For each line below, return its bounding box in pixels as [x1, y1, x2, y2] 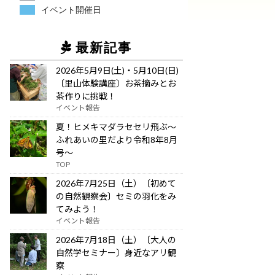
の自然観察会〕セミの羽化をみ [56, 191, 177, 201]
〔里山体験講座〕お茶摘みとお [56, 78, 177, 88]
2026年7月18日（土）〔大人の [56, 234, 177, 245]
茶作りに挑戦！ [56, 91, 117, 101]
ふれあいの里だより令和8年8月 [56, 134, 178, 145]
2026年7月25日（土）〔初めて [56, 178, 177, 188]
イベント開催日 [41, 5, 102, 15]
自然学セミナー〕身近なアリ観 [56, 247, 177, 258]
